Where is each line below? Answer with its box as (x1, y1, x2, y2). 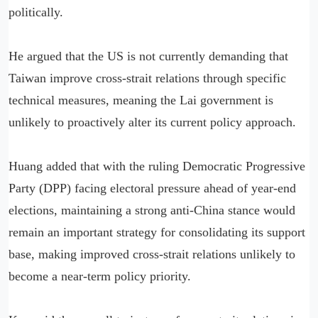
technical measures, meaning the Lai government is (9, 92, 273, 107)
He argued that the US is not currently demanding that (9, 48, 288, 63)
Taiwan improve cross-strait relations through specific (9, 70, 286, 85)
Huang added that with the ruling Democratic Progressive (9, 158, 305, 173)
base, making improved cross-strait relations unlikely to (9, 246, 295, 261)
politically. (9, 4, 63, 19)
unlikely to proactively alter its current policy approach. (9, 114, 296, 129)
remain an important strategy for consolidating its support (9, 224, 305, 239)
